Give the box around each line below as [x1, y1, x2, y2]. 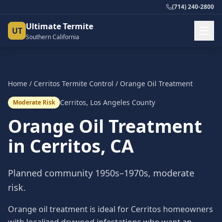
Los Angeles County [90, 98, 155, 107]
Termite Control [60, 79, 113, 88]
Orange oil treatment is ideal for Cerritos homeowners [8, 204, 213, 215]
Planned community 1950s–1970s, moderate [8, 167, 194, 179]
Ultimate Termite [26, 21, 93, 32]
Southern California [26, 33, 79, 41]
